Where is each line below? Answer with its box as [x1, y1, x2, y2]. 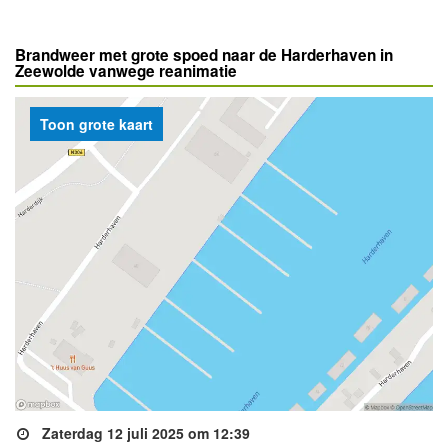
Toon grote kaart [40, 114, 153, 134]
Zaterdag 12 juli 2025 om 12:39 [38, 422, 250, 443]
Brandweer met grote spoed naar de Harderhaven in [15, 44, 393, 66]
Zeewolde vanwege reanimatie [15, 60, 237, 82]
